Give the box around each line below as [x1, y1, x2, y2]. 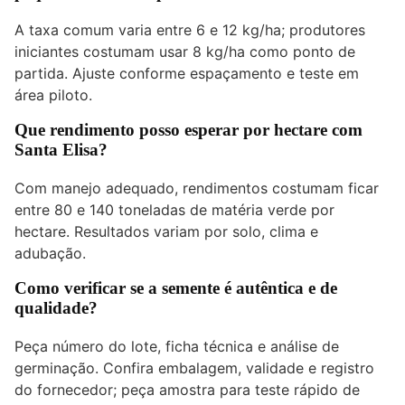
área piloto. [14, 86, 92, 105]
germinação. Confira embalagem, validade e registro [14, 358, 374, 377]
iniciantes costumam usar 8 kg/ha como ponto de [14, 42, 355, 61]
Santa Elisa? [14, 140, 108, 160]
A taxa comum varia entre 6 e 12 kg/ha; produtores [14, 21, 365, 40]
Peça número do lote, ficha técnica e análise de [14, 336, 339, 355]
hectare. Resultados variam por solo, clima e [14, 221, 318, 240]
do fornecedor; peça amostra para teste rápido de [14, 380, 360, 399]
